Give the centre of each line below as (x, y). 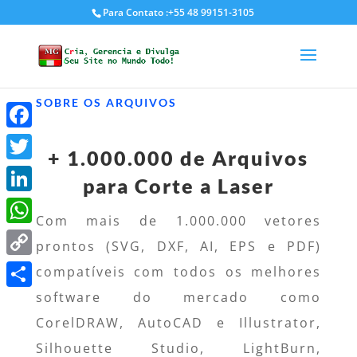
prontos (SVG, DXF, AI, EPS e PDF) (178, 246)
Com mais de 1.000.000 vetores (178, 220)
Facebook (31, 140)
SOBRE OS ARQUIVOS (106, 102)
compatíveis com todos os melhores (178, 271)
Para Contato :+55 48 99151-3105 (179, 12)
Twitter (25, 172)
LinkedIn (29, 204)
